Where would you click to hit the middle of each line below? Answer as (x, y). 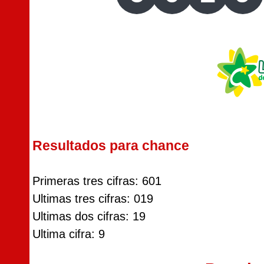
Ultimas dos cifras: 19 (89, 216)
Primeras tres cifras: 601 (97, 181)
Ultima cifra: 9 (69, 234)
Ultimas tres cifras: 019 (93, 199)
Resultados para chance (111, 146)
